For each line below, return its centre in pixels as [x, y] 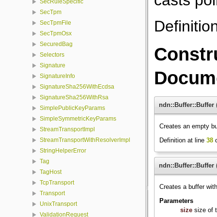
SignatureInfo [57, 76]
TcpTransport [57, 183]
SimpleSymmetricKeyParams [78, 119]
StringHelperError [63, 151]
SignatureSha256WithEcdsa [77, 87]
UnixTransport [58, 204]
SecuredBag [56, 44]
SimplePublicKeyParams [72, 108]
